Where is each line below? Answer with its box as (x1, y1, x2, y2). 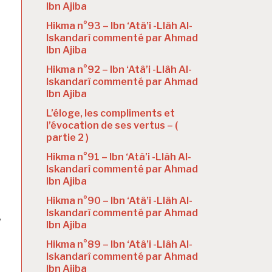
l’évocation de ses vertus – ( (46, 119, 178, 131)
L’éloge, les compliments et (46, 107, 175, 119)
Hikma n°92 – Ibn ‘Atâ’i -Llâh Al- (46, 63, 192, 75)
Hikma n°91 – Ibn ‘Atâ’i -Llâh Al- (46, 151, 191, 163)
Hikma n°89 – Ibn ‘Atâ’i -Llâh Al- (46, 238, 192, 250)
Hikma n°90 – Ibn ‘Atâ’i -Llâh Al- (46, 194, 192, 206)
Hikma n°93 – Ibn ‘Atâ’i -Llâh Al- (46, 19, 192, 32)
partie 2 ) (46, 131, 89, 143)
